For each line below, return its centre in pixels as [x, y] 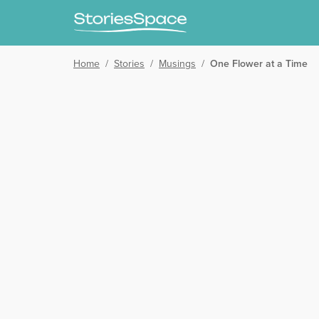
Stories [129, 64]
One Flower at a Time [259, 64]
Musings [177, 64]
